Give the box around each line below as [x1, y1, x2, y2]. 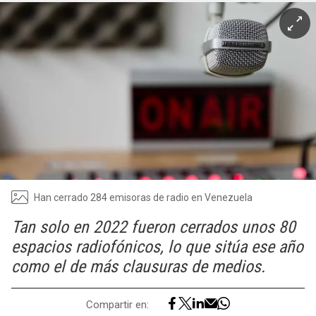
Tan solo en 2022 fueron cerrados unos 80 [11, 217, 296, 237]
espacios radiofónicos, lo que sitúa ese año [11, 237, 303, 257]
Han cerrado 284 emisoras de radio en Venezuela [34, 191, 253, 203]
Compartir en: [86, 298, 149, 311]
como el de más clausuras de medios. [11, 257, 265, 276]
